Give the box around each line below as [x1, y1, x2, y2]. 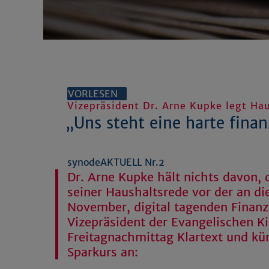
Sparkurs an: [67, 244, 138, 260]
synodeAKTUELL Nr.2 [67, 156, 165, 169]
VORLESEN [68, 88, 118, 100]
